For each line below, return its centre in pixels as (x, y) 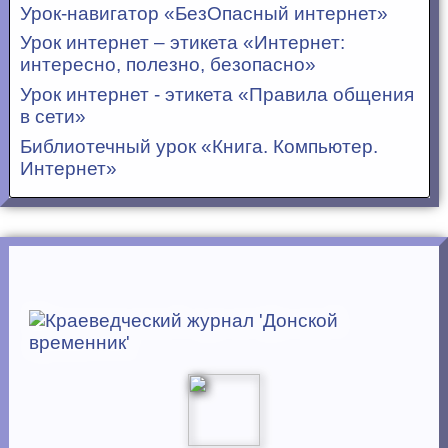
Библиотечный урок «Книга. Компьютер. (199, 146)
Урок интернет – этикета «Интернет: (182, 43)
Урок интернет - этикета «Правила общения (217, 95)
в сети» (53, 117)
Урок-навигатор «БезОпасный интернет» (204, 13)
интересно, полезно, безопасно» (168, 65)
